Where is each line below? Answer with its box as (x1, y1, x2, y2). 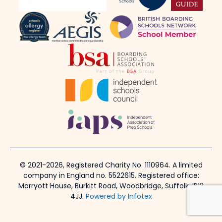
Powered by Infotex (85, 193, 152, 201)
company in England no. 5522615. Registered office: (23, 172, 199, 180)
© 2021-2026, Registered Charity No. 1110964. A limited (19, 162, 203, 170)
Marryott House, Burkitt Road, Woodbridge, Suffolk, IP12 (18, 183, 204, 191)
